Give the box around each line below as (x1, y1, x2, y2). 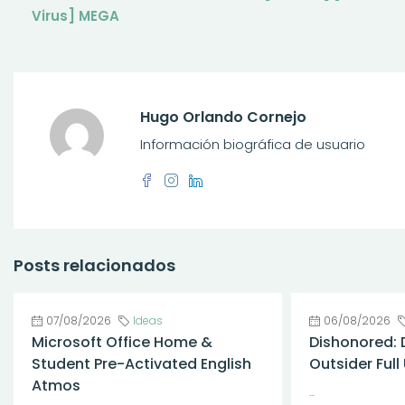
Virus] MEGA (32, 6, 119, 25)
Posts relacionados (14, 254, 175, 277)
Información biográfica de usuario (140, 135, 365, 154)
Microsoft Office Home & (32, 332, 212, 353)
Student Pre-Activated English (32, 353, 251, 374)
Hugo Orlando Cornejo (140, 107, 306, 127)
